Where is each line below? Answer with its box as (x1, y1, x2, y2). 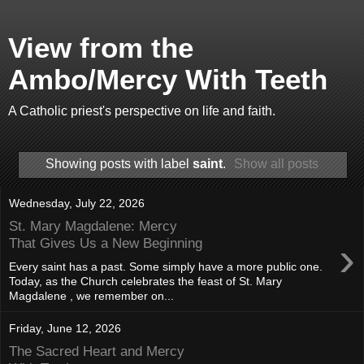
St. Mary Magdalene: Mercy (9, 218, 177, 235)
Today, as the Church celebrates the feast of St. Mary (9, 274, 282, 288)
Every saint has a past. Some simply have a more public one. (9, 259, 323, 273)
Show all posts (234, 156, 319, 171)
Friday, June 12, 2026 (9, 321, 121, 335)
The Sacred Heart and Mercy (9, 343, 184, 360)
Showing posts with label (45, 156, 193, 171)
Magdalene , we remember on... (9, 288, 174, 302)
